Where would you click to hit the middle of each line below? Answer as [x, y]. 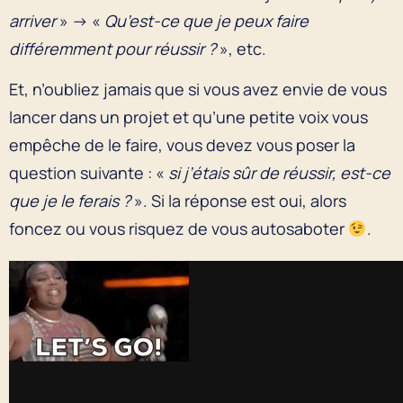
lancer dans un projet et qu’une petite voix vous [188, 116]
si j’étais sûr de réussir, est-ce [279, 172]
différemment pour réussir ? [112, 48]
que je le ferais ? [70, 200]
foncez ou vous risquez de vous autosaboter [179, 228]
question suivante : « [89, 172]
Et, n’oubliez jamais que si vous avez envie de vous [198, 89]
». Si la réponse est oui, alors [238, 200]
